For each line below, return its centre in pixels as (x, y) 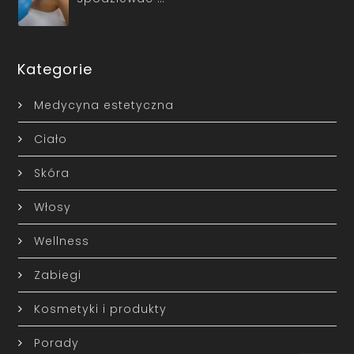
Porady (56, 343)
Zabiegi (57, 275)
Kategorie (55, 69)
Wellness (61, 241)
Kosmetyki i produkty (100, 309)
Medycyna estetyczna (104, 105)
